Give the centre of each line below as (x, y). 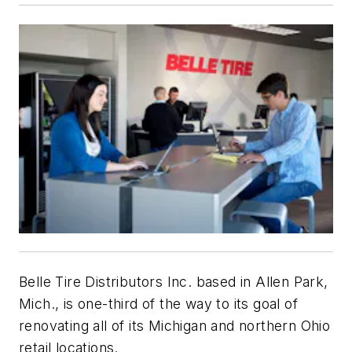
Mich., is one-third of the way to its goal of (158, 303)
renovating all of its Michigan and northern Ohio (175, 325)
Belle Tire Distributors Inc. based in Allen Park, (174, 281)
